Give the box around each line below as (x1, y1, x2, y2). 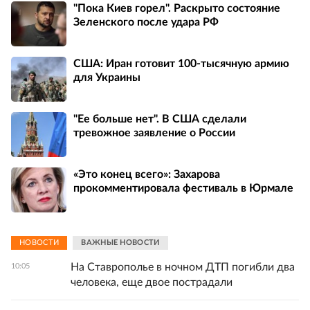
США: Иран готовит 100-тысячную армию (73, 58, 289, 70)
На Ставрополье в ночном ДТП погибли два (71, 261, 295, 273)
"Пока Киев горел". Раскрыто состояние (73, 3, 280, 15)
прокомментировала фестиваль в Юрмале (73, 183, 293, 194)
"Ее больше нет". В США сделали (73, 113, 246, 125)
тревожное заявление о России (73, 127, 235, 139)
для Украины (73, 72, 140, 84)
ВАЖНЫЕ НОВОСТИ (81, 239, 160, 247)
